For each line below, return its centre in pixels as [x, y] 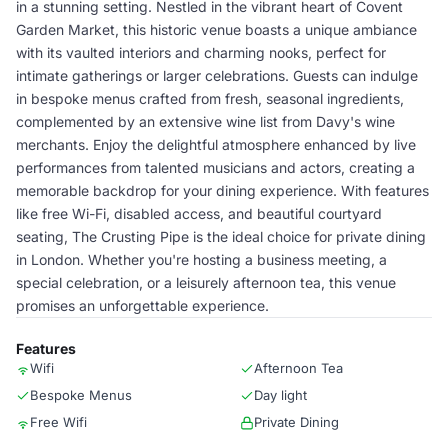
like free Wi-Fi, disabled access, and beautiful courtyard [199, 213]
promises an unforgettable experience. [142, 305]
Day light [280, 395]
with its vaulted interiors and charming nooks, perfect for [201, 52]
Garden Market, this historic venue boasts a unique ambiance [216, 29]
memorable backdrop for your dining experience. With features [222, 190]
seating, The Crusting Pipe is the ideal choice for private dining [221, 236]
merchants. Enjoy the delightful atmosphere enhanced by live [216, 144]
